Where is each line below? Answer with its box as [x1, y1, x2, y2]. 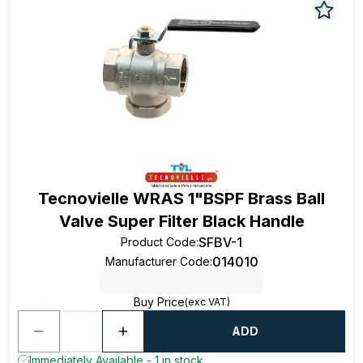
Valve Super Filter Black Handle [58, 211, 305, 231]
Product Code [121, 235, 196, 249]
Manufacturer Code [105, 254, 210, 268]
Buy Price [133, 295, 185, 309]
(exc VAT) [184, 296, 230, 308]
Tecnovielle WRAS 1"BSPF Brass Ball [38, 189, 325, 208]
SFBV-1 [199, 234, 242, 250]
